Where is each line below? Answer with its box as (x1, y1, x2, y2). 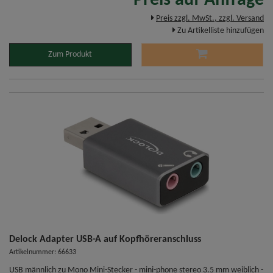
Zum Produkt (48, 50, 93, 60)
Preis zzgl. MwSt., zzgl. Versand (156, 14, 264, 24)
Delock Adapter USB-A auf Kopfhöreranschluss (9, 235, 202, 245)
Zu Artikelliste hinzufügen (177, 26, 264, 36)
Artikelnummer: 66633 (9, 249, 76, 257)
